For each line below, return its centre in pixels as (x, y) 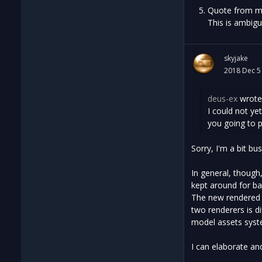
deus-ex (223, 99)
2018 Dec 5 (242, 71)
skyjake (236, 58)
